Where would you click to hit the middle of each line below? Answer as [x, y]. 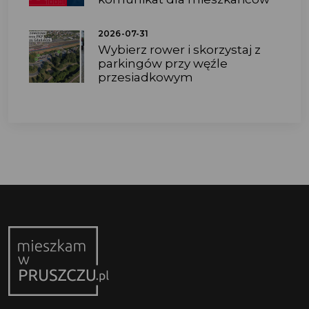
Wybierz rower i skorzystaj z [179, 50]
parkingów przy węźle [163, 64]
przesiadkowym [146, 78]
